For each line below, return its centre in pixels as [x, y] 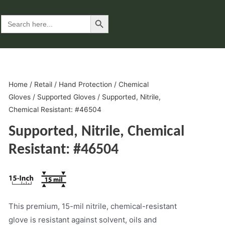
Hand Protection [85, 84]
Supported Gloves [66, 97]
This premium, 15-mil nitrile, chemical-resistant [92, 206]
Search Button [101, 15]
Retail [43, 84]
